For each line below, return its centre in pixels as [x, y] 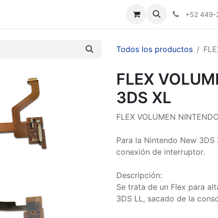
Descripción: [139, 175]
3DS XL [144, 98]
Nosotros [19, 14]
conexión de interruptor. [161, 152]
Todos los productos [154, 49]
